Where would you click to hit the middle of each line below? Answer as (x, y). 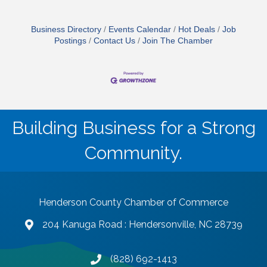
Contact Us (114, 41)
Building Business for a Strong (133, 128)
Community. (133, 153)
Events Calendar (140, 29)
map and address (63, 226)
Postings (70, 41)
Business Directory (66, 29)
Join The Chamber (178, 41)
